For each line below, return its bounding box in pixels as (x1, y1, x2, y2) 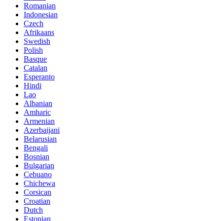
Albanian (24, 99, 52, 108)
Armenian (24, 117, 55, 126)
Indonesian (24, 10, 58, 19)
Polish (24, 46, 43, 55)
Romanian (24, 1, 56, 10)
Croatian (24, 197, 50, 206)
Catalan (24, 64, 47, 73)
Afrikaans (24, 28, 54, 37)
